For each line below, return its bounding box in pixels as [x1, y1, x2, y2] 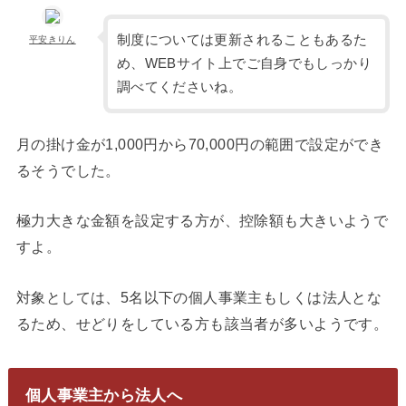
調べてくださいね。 [116, 80, 243, 95]
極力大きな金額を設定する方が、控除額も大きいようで [15, 212, 389, 229]
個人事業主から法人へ [24, 385, 182, 404]
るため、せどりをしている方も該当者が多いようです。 [15, 314, 389, 332]
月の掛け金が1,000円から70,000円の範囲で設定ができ [15, 135, 384, 152]
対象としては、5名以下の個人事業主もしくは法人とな [15, 288, 382, 305]
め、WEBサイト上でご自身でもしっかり [116, 56, 372, 72]
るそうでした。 [15, 161, 121, 179]
